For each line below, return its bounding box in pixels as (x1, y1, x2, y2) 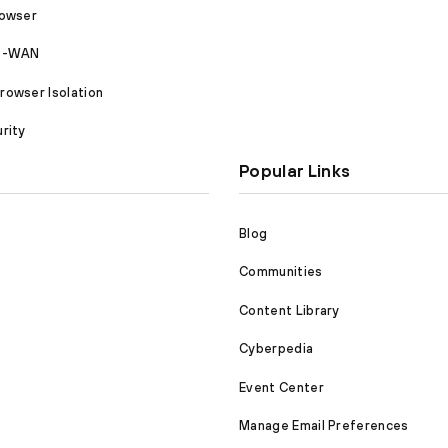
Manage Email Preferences (239, 417, 409, 433)
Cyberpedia (239, 341, 314, 357)
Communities (239, 264, 323, 280)
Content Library (239, 302, 340, 318)
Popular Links (239, 161, 351, 182)
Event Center (239, 379, 324, 395)
